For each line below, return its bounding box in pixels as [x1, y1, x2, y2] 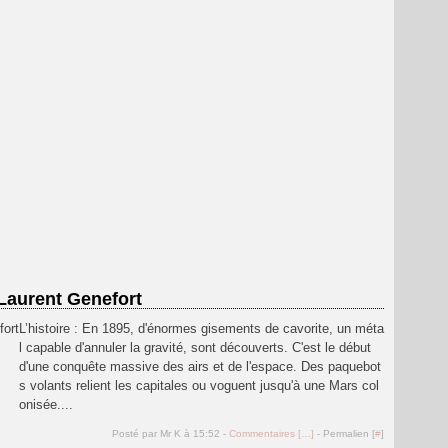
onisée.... [19, 397, 73, 412]
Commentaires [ [229, 428, 301, 439]
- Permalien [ [314, 428, 375, 439]
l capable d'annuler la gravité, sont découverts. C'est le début [19, 340, 371, 355]
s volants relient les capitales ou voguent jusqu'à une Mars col [19, 378, 379, 393]
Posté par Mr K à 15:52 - [112, 428, 229, 439]
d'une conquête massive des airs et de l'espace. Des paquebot [19, 359, 381, 374]
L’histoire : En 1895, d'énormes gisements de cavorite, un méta [19, 321, 384, 336]
